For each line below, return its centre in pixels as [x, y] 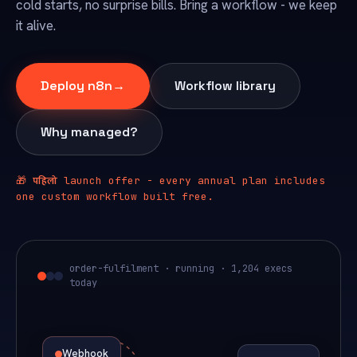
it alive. [36, 25]
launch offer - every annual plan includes [191, 180]
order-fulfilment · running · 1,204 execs [181, 269]
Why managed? [89, 132]
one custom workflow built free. [115, 196]
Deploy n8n [76, 86]
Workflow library [225, 86]
